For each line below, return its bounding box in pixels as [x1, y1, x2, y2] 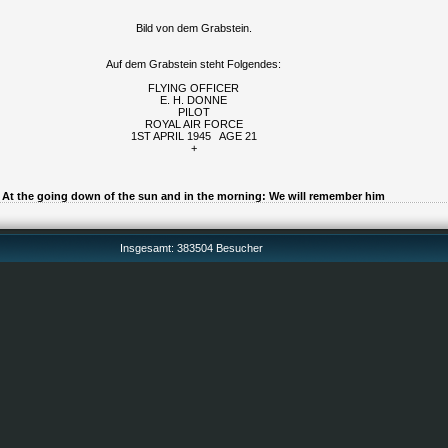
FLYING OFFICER [148, 82, 239, 94]
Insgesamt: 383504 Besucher [119, 242, 263, 254]
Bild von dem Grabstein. [135, 22, 252, 34]
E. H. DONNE [160, 94, 227, 106]
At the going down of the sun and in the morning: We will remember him [2, 190, 385, 202]
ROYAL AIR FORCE [144, 118, 243, 130]
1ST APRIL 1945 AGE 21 [130, 130, 257, 142]
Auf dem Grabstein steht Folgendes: [106, 58, 281, 70]
